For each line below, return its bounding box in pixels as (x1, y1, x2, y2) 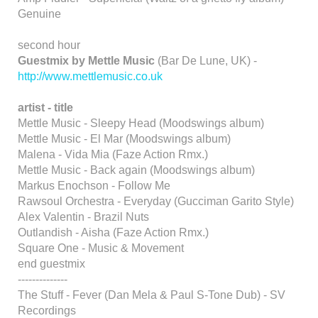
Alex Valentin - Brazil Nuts (18, 211, 149, 223)
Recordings (18, 305, 76, 317)
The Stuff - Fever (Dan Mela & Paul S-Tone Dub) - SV (18, 289, 285, 301)
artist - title (18, 102, 73, 114)
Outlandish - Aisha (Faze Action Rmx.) (18, 226, 209, 238)
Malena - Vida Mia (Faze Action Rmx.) (18, 148, 208, 160)
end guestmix (18, 258, 85, 270)
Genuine (18, 8, 61, 20)
